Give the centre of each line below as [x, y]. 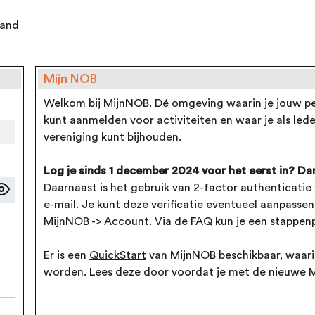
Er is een [66, 255]
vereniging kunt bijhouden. [112, 137]
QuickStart [118, 255]
